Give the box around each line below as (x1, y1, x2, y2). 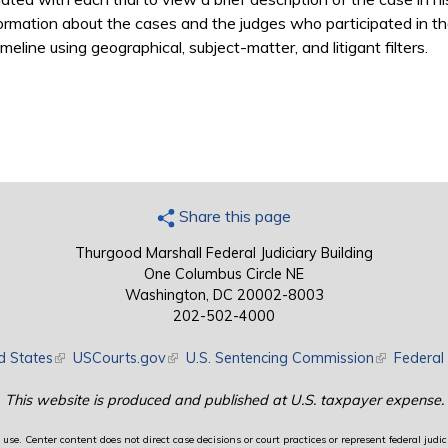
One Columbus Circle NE (144, 265, 304, 284)
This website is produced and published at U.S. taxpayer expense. (4, 391, 444, 410)
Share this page (175, 206, 291, 227)
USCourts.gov (72, 349, 166, 368)
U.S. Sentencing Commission (185, 349, 374, 368)
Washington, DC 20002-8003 (124, 286, 324, 305)
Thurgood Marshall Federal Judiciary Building (75, 244, 373, 263)
